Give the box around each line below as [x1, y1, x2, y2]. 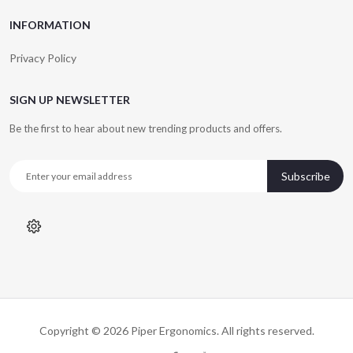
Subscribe [281, 169, 330, 183]
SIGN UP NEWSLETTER [9, 93, 130, 106]
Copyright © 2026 [39, 324, 131, 337]
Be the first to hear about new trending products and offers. [9, 122, 282, 135]
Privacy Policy [9, 51, 76, 65]
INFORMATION [9, 18, 91, 32]
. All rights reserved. [216, 324, 314, 337]
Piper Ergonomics [130, 324, 217, 337]
